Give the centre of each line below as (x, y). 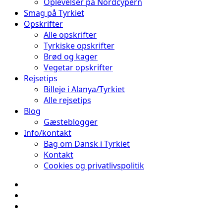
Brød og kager (71, 56)
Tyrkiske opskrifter (79, 46)
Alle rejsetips (67, 100)
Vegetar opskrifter (78, 67)
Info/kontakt (48, 133)
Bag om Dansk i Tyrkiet (87, 144)
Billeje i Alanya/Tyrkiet (84, 89)
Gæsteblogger (71, 122)
